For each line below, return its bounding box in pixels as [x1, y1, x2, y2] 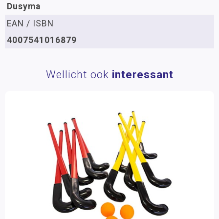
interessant [111, 68, 174, 81]
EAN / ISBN [7, 19, 54, 28]
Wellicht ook [45, 68, 112, 81]
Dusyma [7, 1, 41, 11]
